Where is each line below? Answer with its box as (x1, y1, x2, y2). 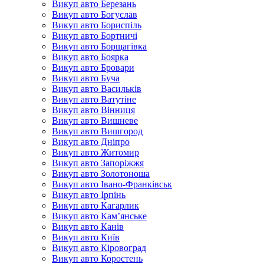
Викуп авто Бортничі (52, 31, 137, 41)
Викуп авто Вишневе (52, 115, 138, 126)
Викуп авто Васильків (52, 84, 141, 94)
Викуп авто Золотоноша (52, 169, 150, 179)
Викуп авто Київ (52, 232, 120, 242)
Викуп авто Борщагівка (52, 41, 147, 51)
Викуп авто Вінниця (52, 105, 135, 115)
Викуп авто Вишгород (52, 126, 143, 136)
